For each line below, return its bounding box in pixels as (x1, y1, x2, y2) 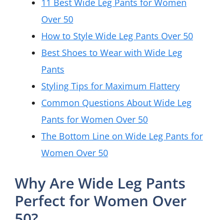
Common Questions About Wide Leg (41, 96, 192, 109)
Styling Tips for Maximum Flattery (41, 80, 180, 92)
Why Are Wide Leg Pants (15, 172, 186, 193)
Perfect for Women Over (15, 190, 187, 211)
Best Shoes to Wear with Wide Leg (41, 46, 182, 58)
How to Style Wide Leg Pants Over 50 (41, 29, 193, 42)
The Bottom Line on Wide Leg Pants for (41, 130, 203, 142)
